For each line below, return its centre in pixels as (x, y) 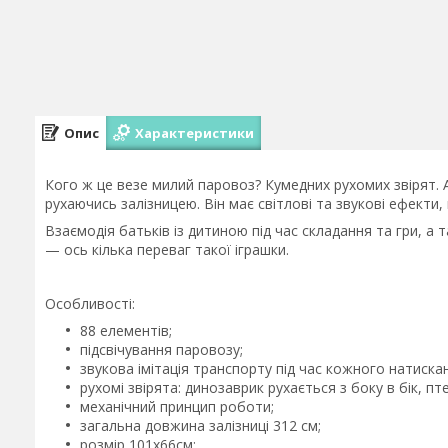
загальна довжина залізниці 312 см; (200, 425)
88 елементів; (126, 330)
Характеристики (194, 132)
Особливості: (90, 303)
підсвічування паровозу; (161, 349)
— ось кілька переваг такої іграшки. (167, 249)
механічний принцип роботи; (177, 406)
